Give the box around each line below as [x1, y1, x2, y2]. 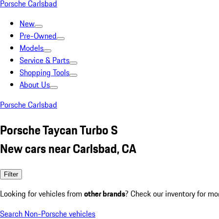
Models [20, 42, 44, 54]
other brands [84, 187, 125, 199]
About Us [20, 79, 50, 90]
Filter [4, 170, 18, 178]
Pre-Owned [20, 30, 57, 42]
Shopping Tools [20, 66, 69, 78]
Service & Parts [20, 54, 69, 66]
